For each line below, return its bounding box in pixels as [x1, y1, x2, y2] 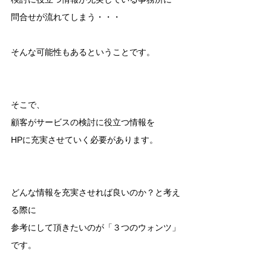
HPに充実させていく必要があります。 [11, 134, 158, 145]
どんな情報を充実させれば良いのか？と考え [11, 187, 180, 197]
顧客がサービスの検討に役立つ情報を [11, 117, 155, 127]
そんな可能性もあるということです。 [11, 47, 155, 57]
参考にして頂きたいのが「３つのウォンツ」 [11, 222, 180, 232]
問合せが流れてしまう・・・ [11, 11, 121, 22]
